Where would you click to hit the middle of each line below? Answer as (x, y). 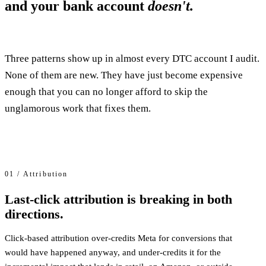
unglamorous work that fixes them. (78, 108)
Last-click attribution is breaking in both (118, 199)
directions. (34, 214)
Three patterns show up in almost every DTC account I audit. (132, 58)
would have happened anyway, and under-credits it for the (113, 252)
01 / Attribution (37, 174)
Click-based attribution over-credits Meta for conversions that (118, 238)
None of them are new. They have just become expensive (124, 75)
